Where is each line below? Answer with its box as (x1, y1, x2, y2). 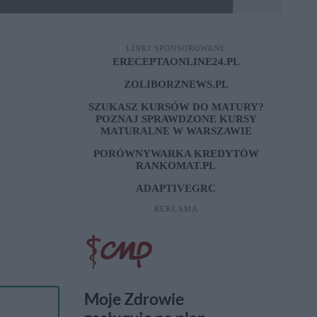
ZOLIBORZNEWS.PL (123, 79, 229, 90)
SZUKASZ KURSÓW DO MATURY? (88, 101, 264, 113)
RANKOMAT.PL (136, 160, 216, 171)
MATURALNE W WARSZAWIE (100, 125, 252, 137)
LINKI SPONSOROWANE (126, 44, 226, 52)
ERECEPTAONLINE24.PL (112, 56, 240, 67)
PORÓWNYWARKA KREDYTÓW (93, 148, 259, 159)
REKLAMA (154, 204, 198, 213)
